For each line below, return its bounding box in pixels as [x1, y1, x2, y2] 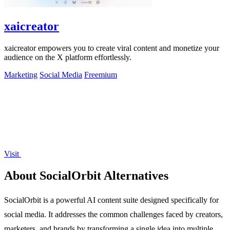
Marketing [4, 70, 37, 80]
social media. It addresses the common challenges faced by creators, [4, 209, 223, 219]
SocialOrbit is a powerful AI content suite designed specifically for [4, 195, 219, 204]
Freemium [84, 70, 117, 80]
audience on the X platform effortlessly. [4, 53, 131, 62]
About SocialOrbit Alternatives [4, 168, 168, 182]
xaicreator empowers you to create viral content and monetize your [4, 44, 219, 53]
